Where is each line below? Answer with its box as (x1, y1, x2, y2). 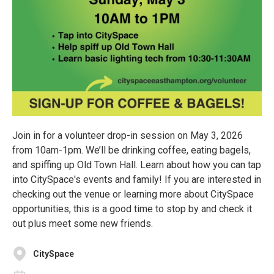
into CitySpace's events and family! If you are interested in (12, 174, 261, 185)
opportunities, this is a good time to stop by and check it (12, 203, 252, 215)
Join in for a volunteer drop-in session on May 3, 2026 (12, 130, 243, 141)
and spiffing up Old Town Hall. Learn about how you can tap (12, 159, 261, 171)
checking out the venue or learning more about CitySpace (12, 188, 254, 200)
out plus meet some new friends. (12, 218, 155, 229)
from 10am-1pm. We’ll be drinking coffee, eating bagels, (12, 144, 251, 156)
